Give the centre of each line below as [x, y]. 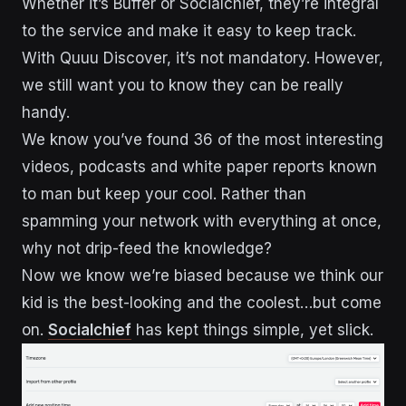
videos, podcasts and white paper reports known [199, 167]
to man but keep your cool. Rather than [164, 194]
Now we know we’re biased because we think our [203, 276]
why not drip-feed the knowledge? [147, 249]
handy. [46, 113]
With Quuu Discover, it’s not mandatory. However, [203, 58]
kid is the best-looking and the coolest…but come [202, 303]
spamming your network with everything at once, [202, 222]
